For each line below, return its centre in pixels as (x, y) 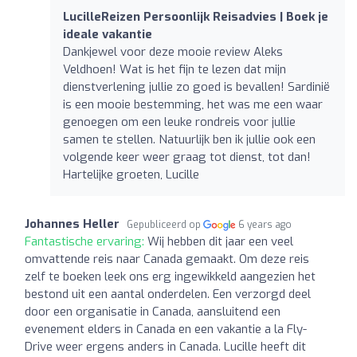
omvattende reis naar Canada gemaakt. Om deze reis (167, 259)
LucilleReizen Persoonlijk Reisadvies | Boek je (196, 16)
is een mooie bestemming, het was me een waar (193, 104)
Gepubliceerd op (165, 224)
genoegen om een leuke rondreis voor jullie (179, 122)
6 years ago (265, 224)
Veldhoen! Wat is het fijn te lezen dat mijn (175, 69)
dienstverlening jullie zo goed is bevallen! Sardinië (196, 86)
